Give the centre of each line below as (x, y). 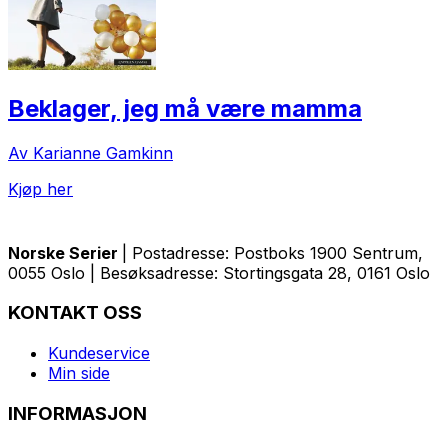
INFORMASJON (77, 413)
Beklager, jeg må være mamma (185, 108)
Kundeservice (99, 353)
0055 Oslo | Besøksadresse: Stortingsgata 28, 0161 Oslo (219, 272)
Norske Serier (65, 252)
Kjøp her (40, 188)
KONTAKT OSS (75, 313)
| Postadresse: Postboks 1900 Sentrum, (272, 252)
